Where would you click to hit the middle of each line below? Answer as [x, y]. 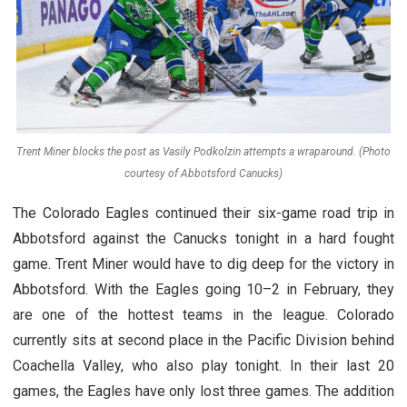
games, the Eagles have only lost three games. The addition [203, 392]
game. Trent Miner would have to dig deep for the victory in [203, 264]
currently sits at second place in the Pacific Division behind [203, 341]
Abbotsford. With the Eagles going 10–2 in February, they [203, 290]
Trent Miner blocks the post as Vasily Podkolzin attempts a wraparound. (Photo [203, 152]
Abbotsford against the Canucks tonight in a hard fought [203, 239]
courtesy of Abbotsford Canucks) [203, 174]
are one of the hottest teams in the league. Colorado [203, 315]
